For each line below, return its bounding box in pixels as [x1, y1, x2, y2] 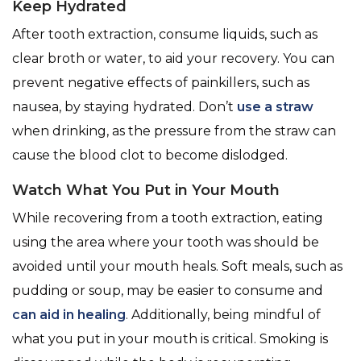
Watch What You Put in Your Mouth [12, 181, 280, 200]
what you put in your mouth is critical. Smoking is [12, 331, 328, 347]
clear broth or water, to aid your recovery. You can [12, 51, 334, 67]
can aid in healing [12, 307, 126, 323]
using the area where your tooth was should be [12, 234, 319, 251]
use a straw [237, 99, 313, 115]
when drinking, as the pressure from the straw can [12, 123, 336, 139]
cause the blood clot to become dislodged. [12, 147, 291, 164]
